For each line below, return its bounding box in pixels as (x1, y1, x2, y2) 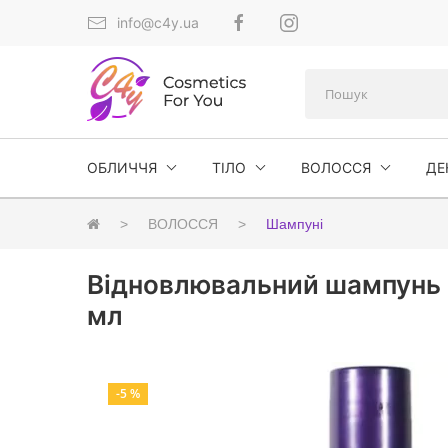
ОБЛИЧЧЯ (87, 159, 157, 176)
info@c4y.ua (117, 14, 199, 31)
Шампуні (266, 216, 323, 232)
